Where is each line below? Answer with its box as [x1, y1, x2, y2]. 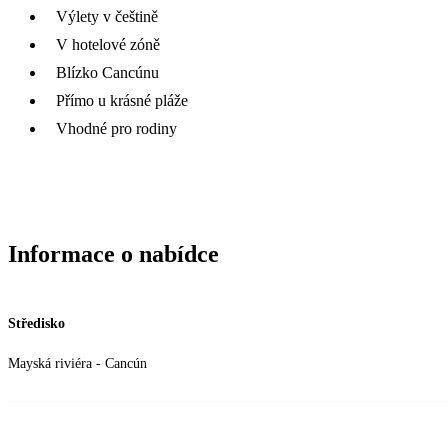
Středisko [8, 315, 65, 331]
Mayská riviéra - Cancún [8, 355, 147, 371]
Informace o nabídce [8, 240, 219, 267]
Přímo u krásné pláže [56, 91, 188, 109]
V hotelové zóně [56, 35, 160, 53]
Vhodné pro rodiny [56, 119, 177, 137]
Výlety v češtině [56, 7, 158, 25]
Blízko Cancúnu [56, 63, 159, 81]
